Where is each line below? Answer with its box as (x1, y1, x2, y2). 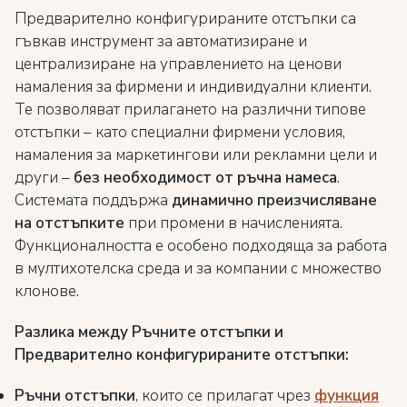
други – (15, 167, 70, 188)
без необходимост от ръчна (70, 167, 282, 188)
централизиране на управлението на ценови (15, 54, 342, 74)
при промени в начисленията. (124, 213, 342, 233)
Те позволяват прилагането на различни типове (15, 99, 366, 120)
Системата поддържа (15, 190, 172, 211)
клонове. (15, 281, 79, 302)
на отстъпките (15, 213, 124, 233)
